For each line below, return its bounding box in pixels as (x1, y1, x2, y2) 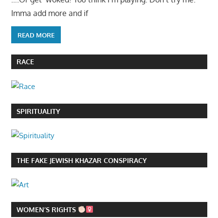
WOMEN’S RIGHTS (16, 205, 78, 214)
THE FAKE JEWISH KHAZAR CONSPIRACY (16, 156, 147, 164)
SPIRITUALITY (16, 107, 60, 115)
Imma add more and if (11, 8, 88, 18)
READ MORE (17, 31, 54, 39)
